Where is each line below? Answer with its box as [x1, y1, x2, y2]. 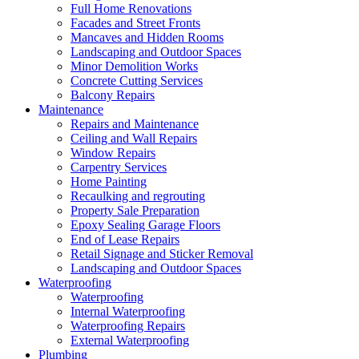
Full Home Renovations [71, 2, 192, 16]
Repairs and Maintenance [71, 117, 199, 131]
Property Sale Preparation [71, 204, 200, 218]
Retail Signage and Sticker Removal [71, 247, 253, 261]
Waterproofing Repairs [71, 319, 185, 333]
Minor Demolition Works [71, 59, 198, 74]
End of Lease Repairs [71, 232, 179, 247]
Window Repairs [71, 146, 155, 160]
